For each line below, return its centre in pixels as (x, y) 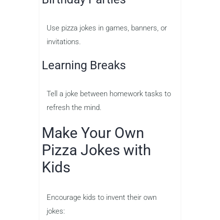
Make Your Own (93, 133)
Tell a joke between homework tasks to (109, 94)
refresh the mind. (74, 108)
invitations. (64, 42)
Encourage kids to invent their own (102, 198)
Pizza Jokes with (96, 150)
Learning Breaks (84, 66)
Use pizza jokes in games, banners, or (107, 28)
